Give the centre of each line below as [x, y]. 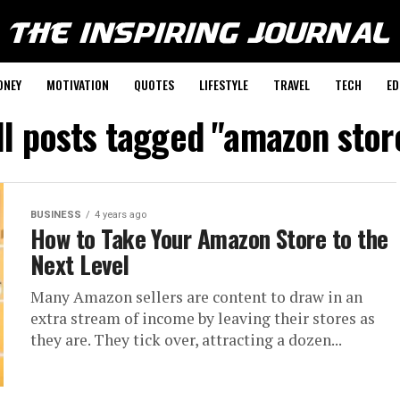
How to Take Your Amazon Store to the [209, 238]
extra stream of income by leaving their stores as [203, 318]
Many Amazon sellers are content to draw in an [196, 297]
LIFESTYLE [223, 84]
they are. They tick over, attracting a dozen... [186, 340]
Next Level [80, 264]
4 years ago [121, 215]
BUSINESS [56, 215]
